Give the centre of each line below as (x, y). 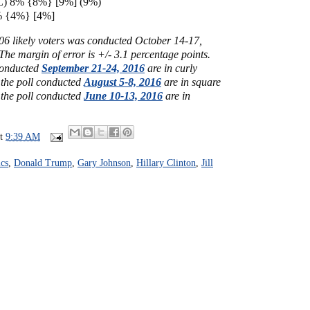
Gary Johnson (104, 163)
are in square (191, 82)
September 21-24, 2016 (93, 68)
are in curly (171, 68)
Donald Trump (43, 163)
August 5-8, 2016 (122, 82)
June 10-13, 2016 (123, 96)
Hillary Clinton (166, 163)
